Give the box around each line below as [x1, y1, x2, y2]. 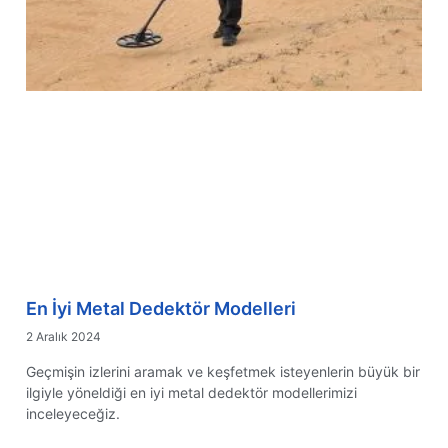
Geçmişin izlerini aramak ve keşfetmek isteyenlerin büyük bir [26, 363, 420, 381]
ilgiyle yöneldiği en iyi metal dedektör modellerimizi [26, 384, 357, 402]
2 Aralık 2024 [26, 329, 101, 345]
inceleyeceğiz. [26, 405, 120, 423]
